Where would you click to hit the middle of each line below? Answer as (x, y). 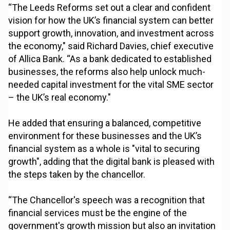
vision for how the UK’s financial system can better (111, 21)
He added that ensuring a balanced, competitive (105, 123)
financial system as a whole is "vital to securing (104, 149)
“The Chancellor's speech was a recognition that (107, 200)
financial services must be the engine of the (98, 213)
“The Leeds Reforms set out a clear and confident (110, 8)
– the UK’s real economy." (60, 98)
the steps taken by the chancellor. (77, 175)
